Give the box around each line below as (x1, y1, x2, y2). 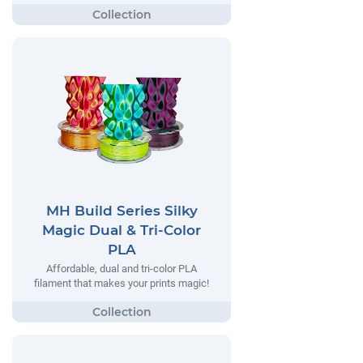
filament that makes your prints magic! (34, 276, 209, 289)
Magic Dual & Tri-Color (42, 221, 201, 238)
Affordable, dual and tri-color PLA (46, 262, 197, 275)
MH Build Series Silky (45, 202, 198, 219)
